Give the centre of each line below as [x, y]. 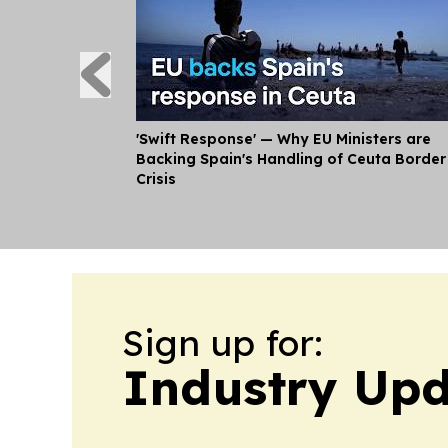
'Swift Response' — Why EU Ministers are [283, 139]
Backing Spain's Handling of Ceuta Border [291, 159]
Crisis [156, 179]
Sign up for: [222, 342]
